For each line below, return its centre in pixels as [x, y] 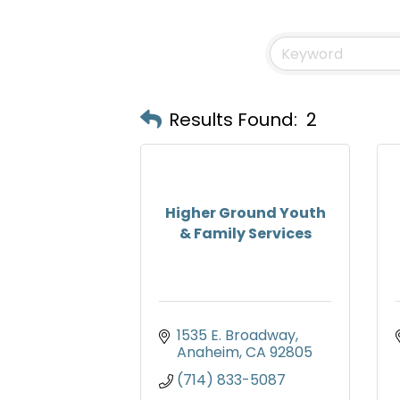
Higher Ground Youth [245, 212]
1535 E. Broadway [236, 336]
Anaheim [208, 353]
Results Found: [233, 119]
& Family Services [245, 233]
